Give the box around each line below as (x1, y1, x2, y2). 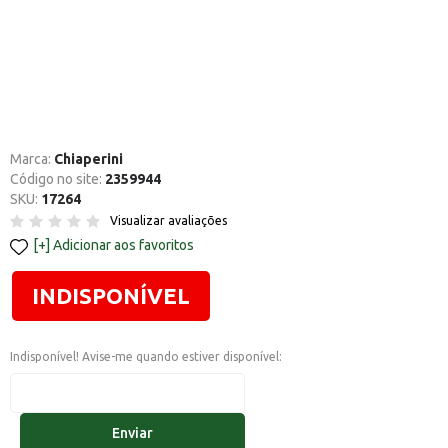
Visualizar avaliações (110, 214, 227, 227)
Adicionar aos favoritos (53, 237, 194, 253)
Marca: (10, 151, 54, 167)
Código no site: (10, 171, 105, 187)
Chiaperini (54, 151, 123, 167)
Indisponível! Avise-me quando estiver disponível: (10, 350, 282, 363)
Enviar (112, 425, 153, 441)
